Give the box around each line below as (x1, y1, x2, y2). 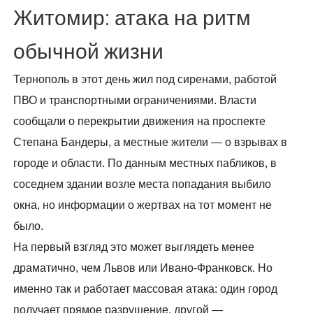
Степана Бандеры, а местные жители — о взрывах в (13, 136, 288, 149)
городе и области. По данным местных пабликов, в (13, 157, 277, 170)
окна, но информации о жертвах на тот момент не (13, 199, 272, 212)
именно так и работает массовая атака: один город (13, 283, 278, 296)
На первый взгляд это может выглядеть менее (13, 241, 255, 254)
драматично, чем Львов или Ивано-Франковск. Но (13, 262, 273, 275)
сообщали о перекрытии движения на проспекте (13, 115, 266, 128)
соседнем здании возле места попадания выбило (13, 178, 272, 191)
